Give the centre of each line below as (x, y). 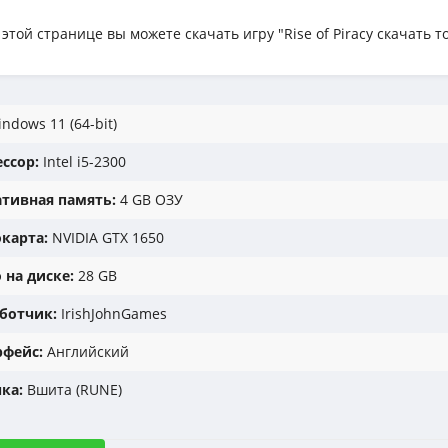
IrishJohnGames (112, 313)
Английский (86, 351)
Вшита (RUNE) (72, 389)
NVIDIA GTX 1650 (106, 237)
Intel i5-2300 (82, 161)
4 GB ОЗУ (149, 199)
